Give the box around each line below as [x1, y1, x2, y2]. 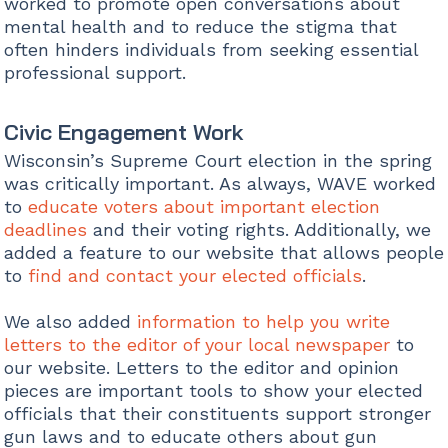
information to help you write [136, 311, 390, 333]
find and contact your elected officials [27, 265, 362, 287]
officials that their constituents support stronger [3, 403, 431, 425]
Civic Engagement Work [3, 118, 243, 147]
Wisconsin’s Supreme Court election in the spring [3, 150, 432, 172]
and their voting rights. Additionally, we [86, 219, 431, 241]
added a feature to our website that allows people [3, 242, 444, 264]
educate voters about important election [27, 196, 380, 218]
